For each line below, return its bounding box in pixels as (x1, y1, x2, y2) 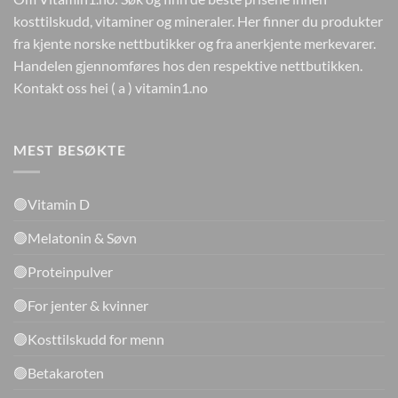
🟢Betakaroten (13, 363, 104, 381)
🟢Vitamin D (13, 195, 90, 212)
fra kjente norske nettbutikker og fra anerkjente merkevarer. (13, 35, 376, 52)
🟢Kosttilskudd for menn (13, 330, 164, 347)
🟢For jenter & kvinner (13, 296, 148, 314)
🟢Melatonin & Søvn (13, 228, 137, 246)
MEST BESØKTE (13, 140, 126, 158)
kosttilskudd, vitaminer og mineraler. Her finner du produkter (13, 12, 383, 30)
